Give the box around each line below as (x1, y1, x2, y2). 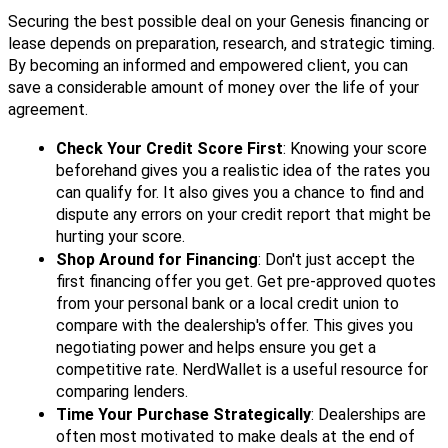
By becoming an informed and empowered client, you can (8, 56, 408, 76)
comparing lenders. (56, 382, 188, 402)
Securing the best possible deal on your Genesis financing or (8, 12, 429, 32)
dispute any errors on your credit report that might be (56, 205, 431, 225)
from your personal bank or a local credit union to (56, 294, 399, 314)
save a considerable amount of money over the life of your (8, 78, 419, 98)
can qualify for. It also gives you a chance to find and (56, 183, 424, 203)
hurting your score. (56, 227, 185, 247)
